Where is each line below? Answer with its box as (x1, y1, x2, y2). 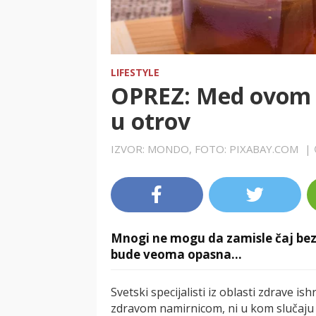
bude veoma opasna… (111, 245, 242, 262)
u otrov (111, 105, 190, 136)
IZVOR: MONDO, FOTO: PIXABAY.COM (111, 141, 301, 156)
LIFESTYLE (111, 65, 159, 79)
